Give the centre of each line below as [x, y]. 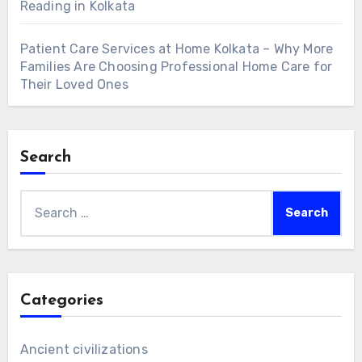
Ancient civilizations [84, 350]
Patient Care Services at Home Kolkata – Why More [177, 49]
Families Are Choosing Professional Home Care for [176, 67]
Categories [61, 301]
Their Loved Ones [74, 85]
